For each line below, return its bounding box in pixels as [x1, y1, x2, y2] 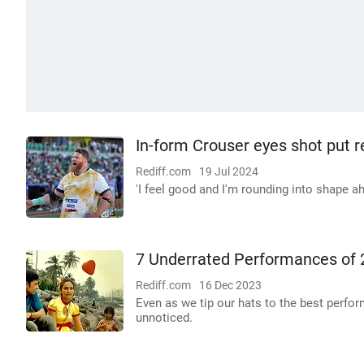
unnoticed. [136, 310, 193, 325]
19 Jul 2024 [199, 165, 258, 178]
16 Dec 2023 [199, 279, 262, 292]
